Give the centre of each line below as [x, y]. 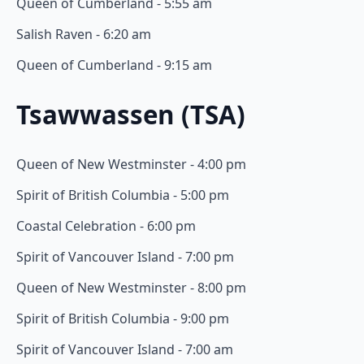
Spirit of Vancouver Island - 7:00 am [125, 349]
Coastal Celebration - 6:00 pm [106, 225]
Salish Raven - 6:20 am [84, 35]
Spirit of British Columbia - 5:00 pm [123, 195]
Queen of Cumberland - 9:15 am [114, 65]
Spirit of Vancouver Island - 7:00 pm [125, 256]
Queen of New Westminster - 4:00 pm [131, 164]
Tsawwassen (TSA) [131, 114]
